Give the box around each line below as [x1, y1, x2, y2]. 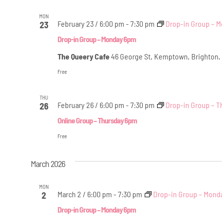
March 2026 [30, 158, 65, 169]
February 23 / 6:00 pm [57, 18, 124, 28]
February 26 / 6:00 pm [57, 100, 124, 110]
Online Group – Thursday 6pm [57, 115, 137, 125]
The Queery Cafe [57, 51, 111, 61]
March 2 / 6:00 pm [57, 189, 112, 199]
